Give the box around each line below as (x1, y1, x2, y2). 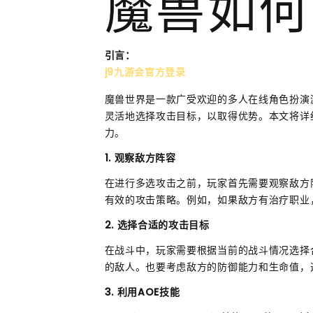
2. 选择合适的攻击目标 (104, 218, 210, 233)
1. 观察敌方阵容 (104, 151, 176, 166)
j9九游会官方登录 (104, 65, 186, 80)
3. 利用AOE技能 (104, 285, 180, 300)
